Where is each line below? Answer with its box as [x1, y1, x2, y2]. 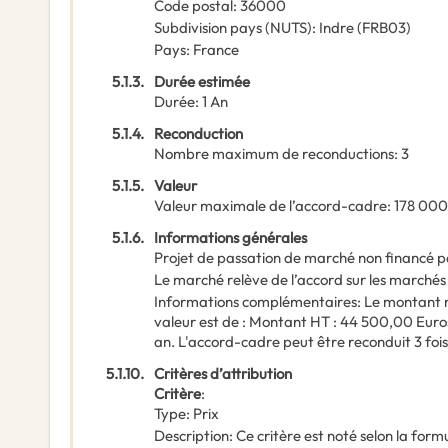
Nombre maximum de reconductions [154, 144, 394, 164]
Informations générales [154, 228, 307, 248]
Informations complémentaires [154, 292, 357, 312]
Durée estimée [154, 72, 250, 92]
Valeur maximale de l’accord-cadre [154, 196, 387, 216]
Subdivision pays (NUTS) [154, 18, 312, 38]
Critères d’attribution [154, 364, 292, 384]
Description [154, 426, 229, 446]
